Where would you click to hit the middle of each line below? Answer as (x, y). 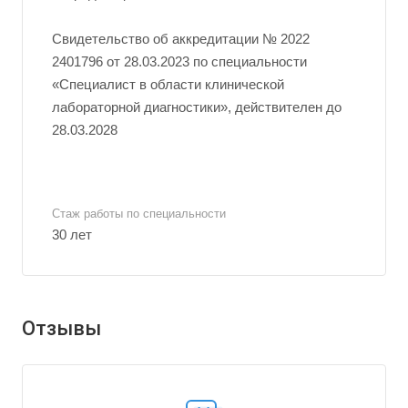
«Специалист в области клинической (168, 84)
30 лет (72, 235)
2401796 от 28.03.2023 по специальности (179, 61)
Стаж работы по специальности (139, 214)
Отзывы (61, 329)
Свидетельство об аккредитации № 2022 (181, 39)
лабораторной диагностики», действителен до (197, 107)
